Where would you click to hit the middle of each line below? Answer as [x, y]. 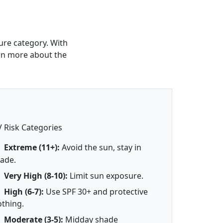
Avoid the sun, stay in [101, 148]
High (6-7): [24, 191]
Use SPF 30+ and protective [96, 191]
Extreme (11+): [32, 148]
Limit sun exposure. [106, 175]
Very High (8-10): [36, 175]
